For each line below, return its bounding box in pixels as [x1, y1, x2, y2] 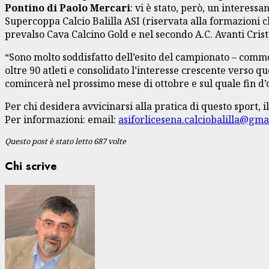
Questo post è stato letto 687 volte [5, 135, 126, 147]
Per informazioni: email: [5, 112, 118, 126]
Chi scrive [5, 157, 57, 174]
